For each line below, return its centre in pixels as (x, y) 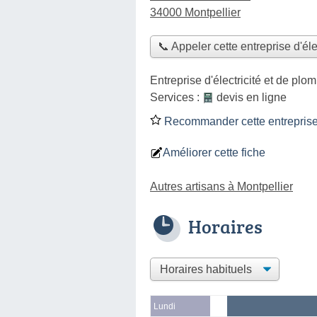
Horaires (225, 226)
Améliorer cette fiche (214, 152)
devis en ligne (252, 97)
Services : (176, 97)
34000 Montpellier (195, 12)
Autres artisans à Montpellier (221, 186)
